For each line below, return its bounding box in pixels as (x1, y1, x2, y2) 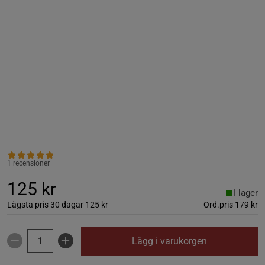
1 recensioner (7, 159, 50, 167)
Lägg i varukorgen (132, 235, 207, 247)
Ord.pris (203, 199, 233, 209)
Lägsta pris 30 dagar (7, 199, 83, 209)
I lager (234, 187, 258, 198)
